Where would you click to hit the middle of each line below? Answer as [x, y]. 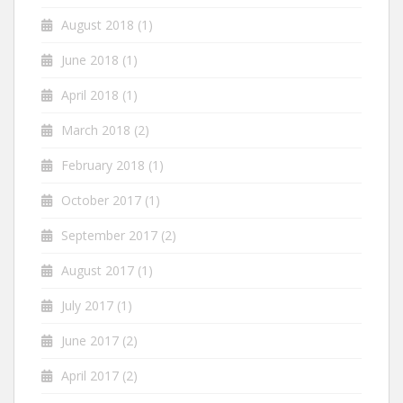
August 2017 [98, 270]
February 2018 [103, 165]
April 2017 [90, 376]
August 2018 [98, 25]
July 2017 [87, 305]
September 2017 [109, 235]
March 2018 [96, 130]
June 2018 [90, 60]
